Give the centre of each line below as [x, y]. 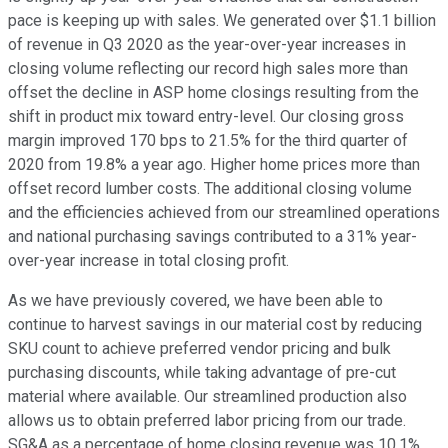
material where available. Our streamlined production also [207, 397]
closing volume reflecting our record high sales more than [208, 69]
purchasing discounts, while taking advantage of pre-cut [202, 373]
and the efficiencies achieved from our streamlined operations [224, 213]
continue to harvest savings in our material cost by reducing [215, 325]
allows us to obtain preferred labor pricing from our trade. [207, 421]
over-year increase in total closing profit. [148, 261]
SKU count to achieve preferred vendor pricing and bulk [199, 349]
